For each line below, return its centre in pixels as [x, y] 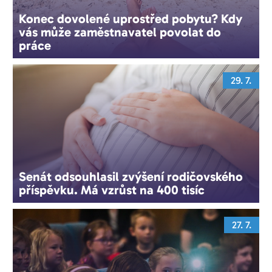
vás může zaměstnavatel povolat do [120, 32]
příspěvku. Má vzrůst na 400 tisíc [112, 190]
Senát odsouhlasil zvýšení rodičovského [131, 177]
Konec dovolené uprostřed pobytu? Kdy [131, 18]
